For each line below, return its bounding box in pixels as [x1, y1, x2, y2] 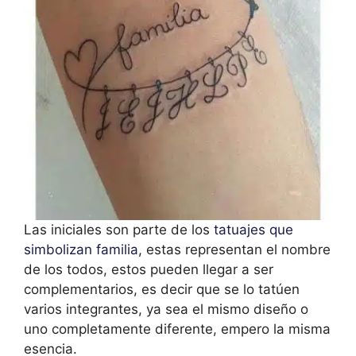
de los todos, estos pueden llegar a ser [24, 261, 273, 277]
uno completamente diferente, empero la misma [24, 320, 331, 337]
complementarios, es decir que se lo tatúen [24, 281, 300, 297]
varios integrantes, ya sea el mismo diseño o [24, 300, 308, 317]
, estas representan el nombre [138, 241, 331, 257]
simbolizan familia [24, 241, 138, 257]
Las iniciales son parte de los [24, 221, 210, 238]
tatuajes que [210, 221, 293, 238]
